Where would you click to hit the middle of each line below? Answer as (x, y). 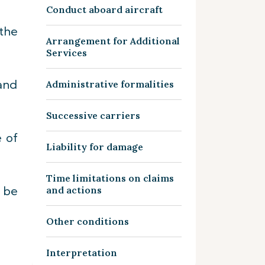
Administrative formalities (110, 84)
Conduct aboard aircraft (104, 9)
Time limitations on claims (110, 178)
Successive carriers (93, 115)
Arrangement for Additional (113, 41)
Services (66, 53)
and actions (74, 190)
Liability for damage (94, 147)
